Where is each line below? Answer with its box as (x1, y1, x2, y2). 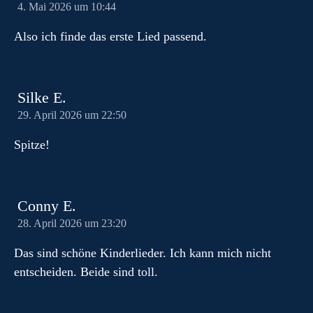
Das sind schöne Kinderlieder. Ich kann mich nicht (14, 246, 271, 260)
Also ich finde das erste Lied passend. (14, 29, 207, 43)
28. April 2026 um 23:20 (17, 217, 126, 230)
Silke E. (17, 89, 66, 106)
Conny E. (17, 198, 76, 214)
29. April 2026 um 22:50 (17, 109, 126, 122)
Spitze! (14, 138, 50, 152)
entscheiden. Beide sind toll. (14, 265, 158, 279)
